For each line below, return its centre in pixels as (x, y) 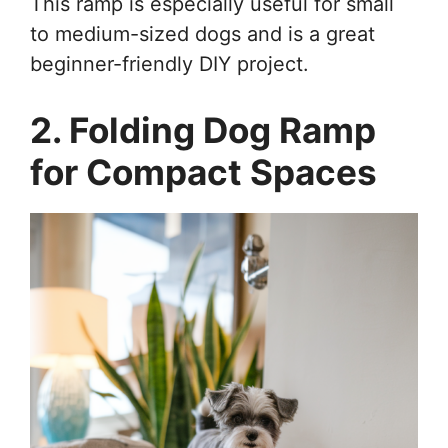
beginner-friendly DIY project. (169, 64)
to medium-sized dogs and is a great (202, 34)
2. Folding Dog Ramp (203, 130)
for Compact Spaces (203, 172)
